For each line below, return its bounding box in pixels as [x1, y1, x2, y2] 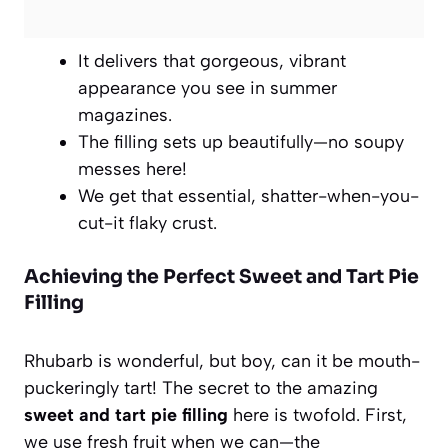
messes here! [78, 157, 187, 180]
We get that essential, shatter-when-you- [78, 184, 419, 207]
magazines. [78, 103, 172, 126]
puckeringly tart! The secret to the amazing [24, 376, 378, 399]
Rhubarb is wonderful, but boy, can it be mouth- [24, 349, 420, 372]
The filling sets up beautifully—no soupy [78, 130, 404, 153]
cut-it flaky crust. [78, 211, 217, 234]
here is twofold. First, [228, 403, 407, 426]
